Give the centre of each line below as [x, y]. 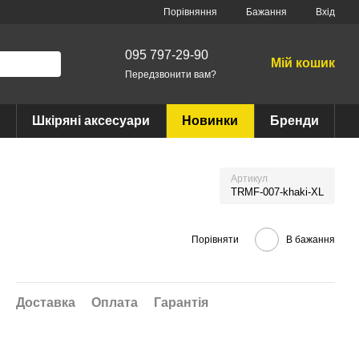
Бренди [294, 121]
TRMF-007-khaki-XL [277, 192]
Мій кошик [303, 63]
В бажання [311, 239]
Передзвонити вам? [170, 74]
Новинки [210, 121]
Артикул [249, 179]
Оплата [115, 303]
